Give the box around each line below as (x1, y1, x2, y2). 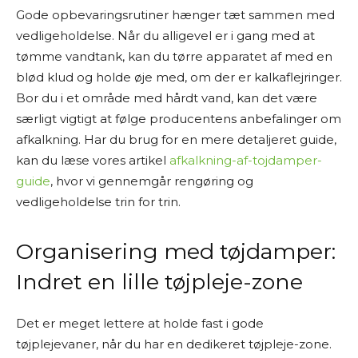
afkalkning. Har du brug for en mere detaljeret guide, (16, 132, 336, 147)
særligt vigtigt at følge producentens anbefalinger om (16, 111, 341, 126)
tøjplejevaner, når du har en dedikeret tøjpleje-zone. (16, 336, 332, 352)
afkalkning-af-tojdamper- (169, 153, 322, 168)
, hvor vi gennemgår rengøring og (50, 173, 253, 189)
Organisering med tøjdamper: (16, 238, 336, 265)
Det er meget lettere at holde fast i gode (16, 316, 264, 331)
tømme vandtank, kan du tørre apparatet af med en (16, 49, 332, 64)
